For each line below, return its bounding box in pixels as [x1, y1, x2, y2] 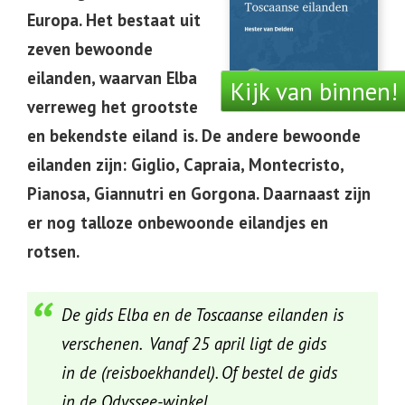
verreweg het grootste [27, 96, 198, 118]
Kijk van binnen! [231, 76, 398, 108]
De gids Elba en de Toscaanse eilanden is [61, 304, 344, 326]
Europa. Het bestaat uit [27, 9, 201, 31]
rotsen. [27, 240, 80, 262]
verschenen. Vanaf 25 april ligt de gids [61, 333, 326, 355]
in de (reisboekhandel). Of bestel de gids [61, 362, 337, 384]
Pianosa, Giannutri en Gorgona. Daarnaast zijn [27, 183, 371, 204]
